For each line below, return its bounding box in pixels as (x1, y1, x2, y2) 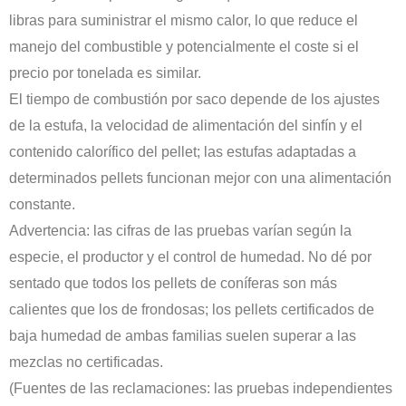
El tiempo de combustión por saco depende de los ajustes (9, 92, 380, 108)
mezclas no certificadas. (9, 354, 163, 371)
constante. (9, 197, 75, 213)
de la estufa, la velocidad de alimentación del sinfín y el (9, 118, 362, 134)
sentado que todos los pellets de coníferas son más (9, 275, 337, 292)
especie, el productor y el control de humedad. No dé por (9, 249, 372, 266)
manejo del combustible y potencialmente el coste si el (9, 39, 359, 55)
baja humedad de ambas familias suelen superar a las (9, 328, 356, 344)
